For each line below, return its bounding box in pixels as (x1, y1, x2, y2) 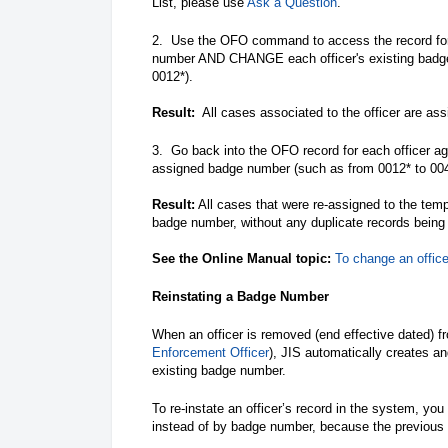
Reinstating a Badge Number (152, 288, 329, 304)
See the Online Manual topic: (152, 250, 331, 266)
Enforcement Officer (152, 344, 269, 360)
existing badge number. (152, 362, 290, 378)
